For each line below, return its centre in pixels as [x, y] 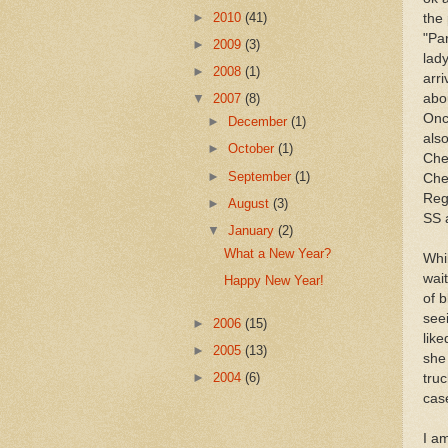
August [251, 203]
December [260, 122]
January [253, 231]
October [253, 149]
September [262, 176]
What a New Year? [278, 253]
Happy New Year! [274, 280]
